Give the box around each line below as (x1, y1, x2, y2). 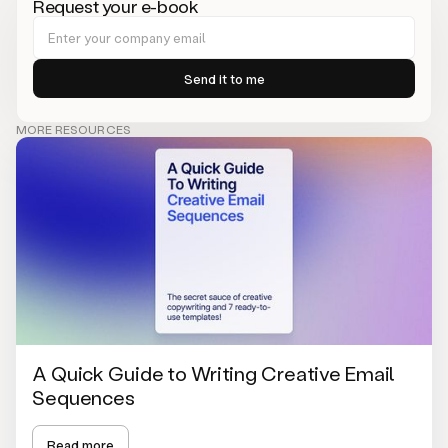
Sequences (32, 383, 135, 410)
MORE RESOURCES (16, 122, 131, 137)
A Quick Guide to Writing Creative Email (32, 359, 396, 386)
